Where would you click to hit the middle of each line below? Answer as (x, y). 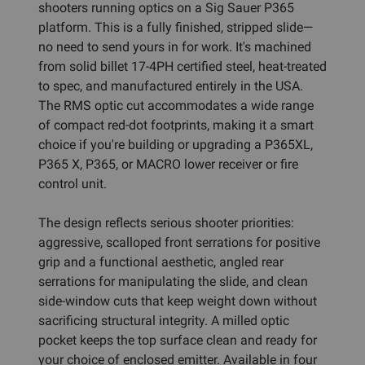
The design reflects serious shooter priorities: (166, 222)
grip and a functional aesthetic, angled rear (161, 262)
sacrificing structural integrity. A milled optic (164, 320)
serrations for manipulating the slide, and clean (173, 281)
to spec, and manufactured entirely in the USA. (171, 86)
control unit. (73, 183)
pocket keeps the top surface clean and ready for (178, 340)
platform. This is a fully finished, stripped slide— (176, 27)
